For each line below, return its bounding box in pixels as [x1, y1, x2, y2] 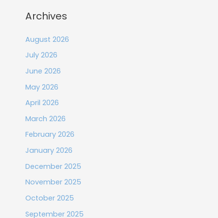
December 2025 [25, 161, 81, 171]
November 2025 [25, 177, 81, 187]
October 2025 [25, 193, 74, 203]
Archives [25, 9, 67, 23]
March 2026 [25, 113, 66, 124]
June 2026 [25, 66, 61, 76]
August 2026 [25, 34, 69, 44]
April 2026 [25, 98, 59, 108]
